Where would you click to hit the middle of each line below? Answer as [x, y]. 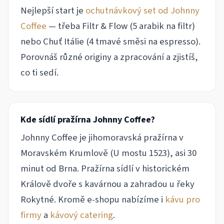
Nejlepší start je [53, 11]
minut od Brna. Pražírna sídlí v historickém [105, 169]
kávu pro [182, 200]
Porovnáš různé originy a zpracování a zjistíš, [109, 57]
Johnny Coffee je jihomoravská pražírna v [102, 138]
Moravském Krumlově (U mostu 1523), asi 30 [108, 153]
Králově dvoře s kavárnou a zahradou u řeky [107, 184]
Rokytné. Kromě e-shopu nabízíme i [93, 200]
